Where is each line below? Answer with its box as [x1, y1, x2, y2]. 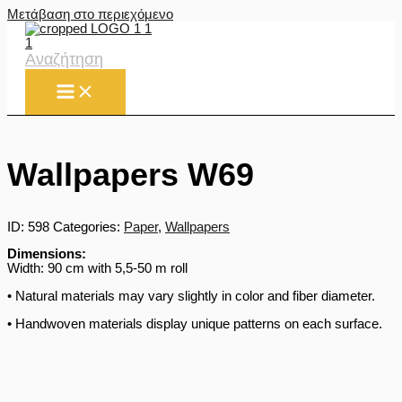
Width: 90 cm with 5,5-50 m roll [7, 261, 188, 276]
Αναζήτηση [25, 50, 103, 68]
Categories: [53, 219, 120, 234]
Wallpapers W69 [7, 156, 254, 194]
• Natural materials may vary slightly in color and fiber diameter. [7, 289, 375, 304]
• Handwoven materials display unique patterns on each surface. [7, 316, 382, 331]
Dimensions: [7, 247, 86, 262]
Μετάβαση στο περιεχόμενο [7, 7, 173, 22]
